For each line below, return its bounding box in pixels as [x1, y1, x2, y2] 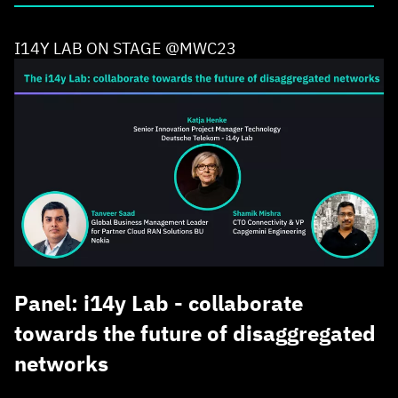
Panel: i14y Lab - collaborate [14, 289, 303, 318]
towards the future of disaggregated [14, 319, 376, 348]
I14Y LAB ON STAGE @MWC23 [14, 38, 236, 60]
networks [14, 349, 108, 378]
